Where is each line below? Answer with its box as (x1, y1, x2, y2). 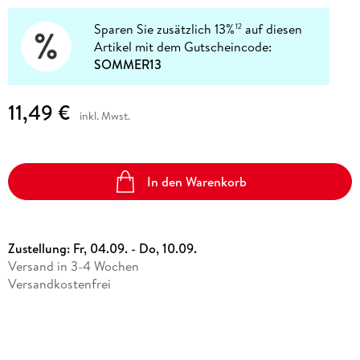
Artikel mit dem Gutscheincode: (94, 38, 272, 56)
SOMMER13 (94, 55, 162, 74)
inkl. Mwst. (79, 108, 130, 125)
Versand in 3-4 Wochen (7, 256, 139, 275)
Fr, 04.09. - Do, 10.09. (72, 239, 197, 257)
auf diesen (242, 20, 303, 39)
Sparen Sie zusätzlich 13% (94, 20, 235, 39)
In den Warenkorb (147, 173, 247, 191)
